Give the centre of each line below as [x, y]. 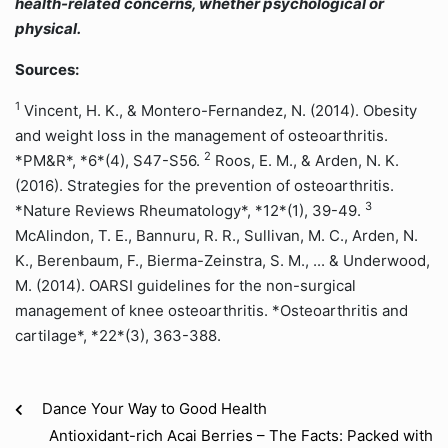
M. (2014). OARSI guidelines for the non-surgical [185, 285]
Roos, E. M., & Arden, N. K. [305, 160]
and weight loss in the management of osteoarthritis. [201, 135]
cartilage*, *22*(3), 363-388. [118, 335]
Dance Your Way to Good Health [154, 408]
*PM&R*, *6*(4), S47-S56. [109, 160]
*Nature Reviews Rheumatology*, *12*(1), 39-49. [190, 210]
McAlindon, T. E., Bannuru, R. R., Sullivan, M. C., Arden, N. [216, 235]
